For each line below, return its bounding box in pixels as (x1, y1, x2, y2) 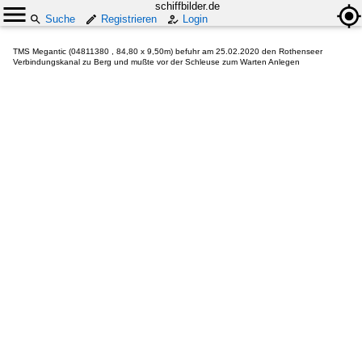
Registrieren (101, 13, 157, 25)
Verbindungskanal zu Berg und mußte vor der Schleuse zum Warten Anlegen (13, 57, 300, 66)
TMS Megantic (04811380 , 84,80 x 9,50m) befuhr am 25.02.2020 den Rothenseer (13, 47, 322, 56)
